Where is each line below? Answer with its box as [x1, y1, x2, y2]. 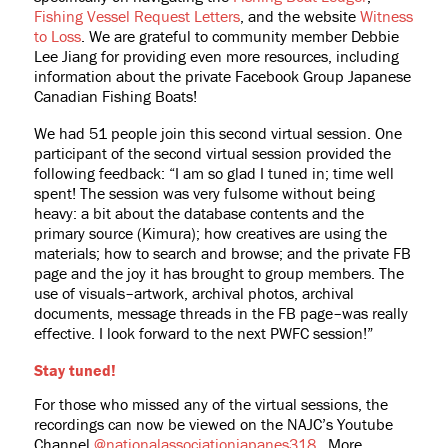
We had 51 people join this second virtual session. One [33, 123, 402, 144]
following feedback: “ [33, 163, 175, 184]
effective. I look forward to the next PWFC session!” [33, 323, 377, 344]
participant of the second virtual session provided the [33, 143, 391, 164]
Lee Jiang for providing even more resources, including [33, 46, 399, 67]
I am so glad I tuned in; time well [174, 163, 394, 184]
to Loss [33, 26, 81, 47]
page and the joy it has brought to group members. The [33, 263, 404, 284]
